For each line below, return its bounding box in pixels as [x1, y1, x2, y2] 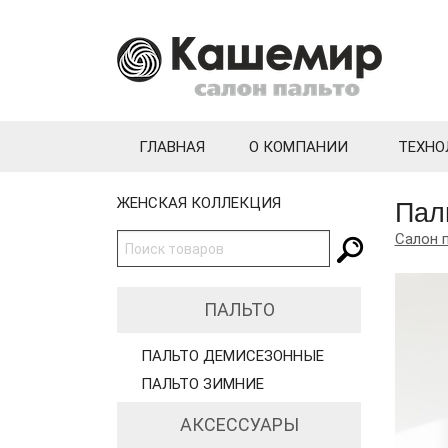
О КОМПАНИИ [249, 138, 348, 156]
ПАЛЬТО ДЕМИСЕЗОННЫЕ [141, 347, 324, 365]
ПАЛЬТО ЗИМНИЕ [141, 375, 264, 393]
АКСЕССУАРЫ [179, 414, 299, 435]
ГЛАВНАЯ [139, 138, 205, 156]
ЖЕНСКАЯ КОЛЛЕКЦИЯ [117, 194, 281, 212]
